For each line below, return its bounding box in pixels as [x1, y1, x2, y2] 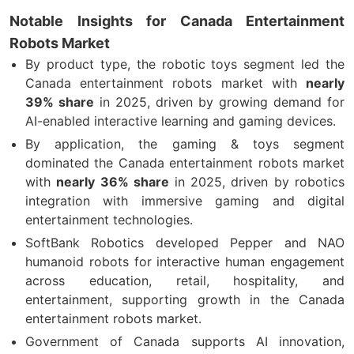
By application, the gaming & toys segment [25, 135, 345, 152]
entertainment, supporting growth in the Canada [25, 291, 345, 307]
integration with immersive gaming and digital [25, 192, 345, 209]
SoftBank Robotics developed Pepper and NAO [25, 234, 345, 250]
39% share [25, 93, 94, 110]
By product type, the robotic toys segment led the [25, 55, 345, 72]
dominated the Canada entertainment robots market [25, 154, 345, 171]
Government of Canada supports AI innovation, [25, 333, 345, 349]
